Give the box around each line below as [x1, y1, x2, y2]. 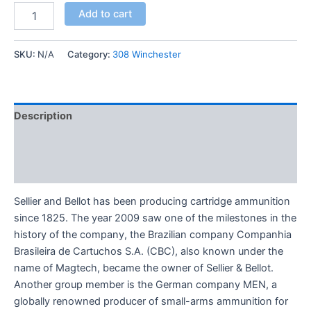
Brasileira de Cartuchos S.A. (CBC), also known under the [14, 245, 283, 258]
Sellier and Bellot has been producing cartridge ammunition [14, 195, 290, 208]
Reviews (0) [14, 163, 74, 176]
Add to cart [78, 8, 132, 21]
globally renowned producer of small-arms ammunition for [14, 295, 288, 308]
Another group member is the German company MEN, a [14, 278, 277, 292]
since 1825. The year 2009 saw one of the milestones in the [14, 212, 296, 225]
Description [14, 110, 72, 123]
